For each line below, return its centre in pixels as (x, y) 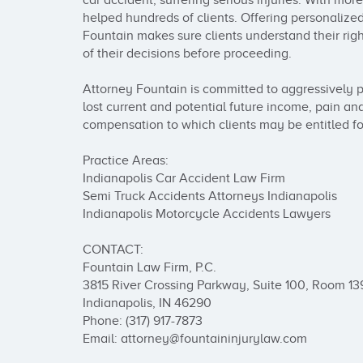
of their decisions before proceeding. (187, 53)
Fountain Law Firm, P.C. (149, 267)
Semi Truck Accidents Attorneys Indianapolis (210, 196)
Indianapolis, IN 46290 (147, 303)
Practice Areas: (126, 160)
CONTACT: (115, 250)
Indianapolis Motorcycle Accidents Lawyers (207, 214)
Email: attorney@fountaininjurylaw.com (195, 339)
